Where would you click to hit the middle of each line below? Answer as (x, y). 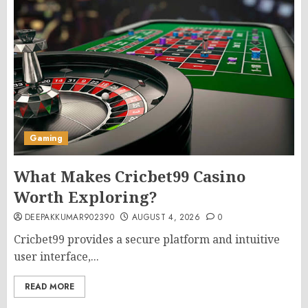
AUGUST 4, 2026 (166, 217)
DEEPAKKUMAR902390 (70, 217)
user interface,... (56, 256)
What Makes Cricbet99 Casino (130, 176)
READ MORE (49, 287)
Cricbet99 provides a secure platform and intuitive (147, 239)
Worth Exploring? (86, 197)
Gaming (46, 138)
